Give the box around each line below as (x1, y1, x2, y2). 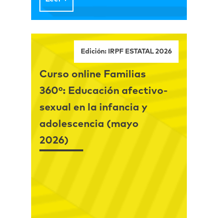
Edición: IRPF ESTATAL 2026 (81, 48, 172, 55)
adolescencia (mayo (39, 118, 139, 129)
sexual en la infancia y (39, 102, 147, 112)
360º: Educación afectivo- (39, 85, 168, 96)
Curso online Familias (39, 69, 146, 79)
